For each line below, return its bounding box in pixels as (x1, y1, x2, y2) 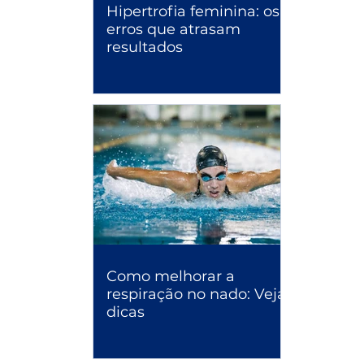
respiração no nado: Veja (106, 285, 286, 303)
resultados (106, 38, 183, 56)
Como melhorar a (106, 267, 235, 285)
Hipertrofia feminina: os (106, 2, 279, 20)
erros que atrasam (106, 20, 240, 38)
